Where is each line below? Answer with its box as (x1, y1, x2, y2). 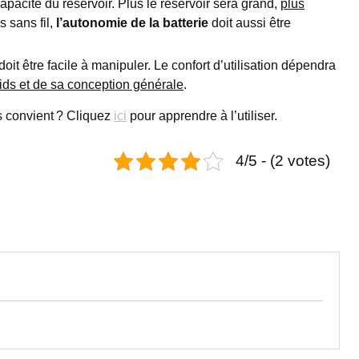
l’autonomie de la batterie (56, 15, 208, 30)
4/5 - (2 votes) (236, 151, 330, 169)
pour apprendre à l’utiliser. (127, 108, 277, 123)
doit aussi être (208, 15, 291, 30)
